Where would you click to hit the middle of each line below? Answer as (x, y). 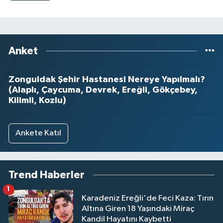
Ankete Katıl (38, 133)
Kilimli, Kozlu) (37, 101)
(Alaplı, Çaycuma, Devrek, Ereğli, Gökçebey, (103, 90)
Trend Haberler (47, 175)
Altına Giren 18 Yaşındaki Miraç (138, 209)
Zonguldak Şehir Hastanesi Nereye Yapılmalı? (107, 80)
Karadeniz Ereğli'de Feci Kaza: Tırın (148, 199)
